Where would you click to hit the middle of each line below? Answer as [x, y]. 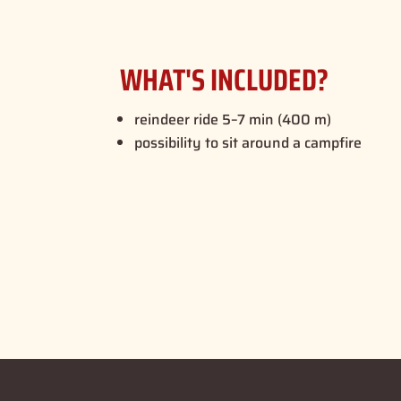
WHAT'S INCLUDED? [225, 79]
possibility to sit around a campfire [248, 142]
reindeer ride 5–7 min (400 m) [233, 119]
